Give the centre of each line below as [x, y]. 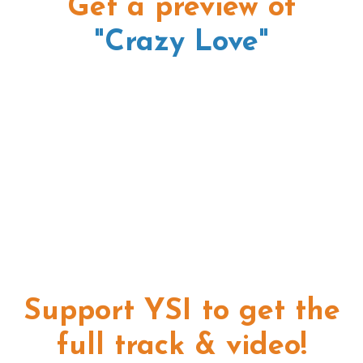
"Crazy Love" [181, 43]
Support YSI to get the [181, 312]
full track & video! [181, 346]
